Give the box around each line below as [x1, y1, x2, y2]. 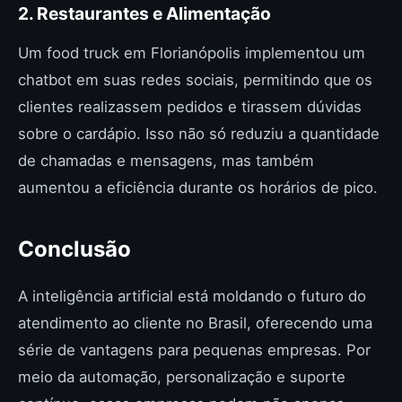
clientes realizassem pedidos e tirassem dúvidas [18, 98, 362, 116]
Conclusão [18, 236, 131, 262]
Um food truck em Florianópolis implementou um [18, 44, 365, 62]
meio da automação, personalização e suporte [18, 368, 345, 386]
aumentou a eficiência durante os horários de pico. [18, 179, 378, 197]
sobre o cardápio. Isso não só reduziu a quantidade [18, 125, 380, 143]
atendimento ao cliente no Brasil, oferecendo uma [18, 314, 372, 332]
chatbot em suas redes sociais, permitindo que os [18, 71, 372, 89]
